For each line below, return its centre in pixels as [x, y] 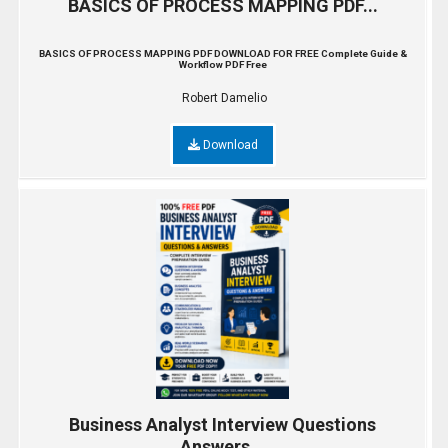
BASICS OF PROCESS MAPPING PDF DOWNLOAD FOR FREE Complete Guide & [222, 54]
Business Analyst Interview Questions [222, 424]
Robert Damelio [224, 97]
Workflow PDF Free [222, 65]
